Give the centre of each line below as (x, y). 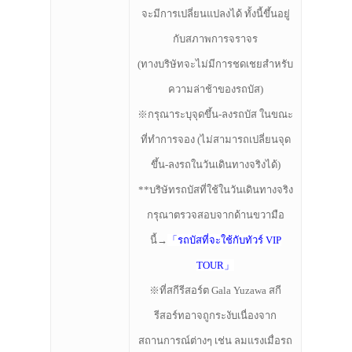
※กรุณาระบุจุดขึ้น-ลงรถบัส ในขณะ (215, 115)
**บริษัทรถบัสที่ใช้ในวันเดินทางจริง (215, 190)
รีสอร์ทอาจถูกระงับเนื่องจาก (215, 316)
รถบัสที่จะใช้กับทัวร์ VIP (229, 240)
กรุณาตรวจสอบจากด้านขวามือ (215, 215)
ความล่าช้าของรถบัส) (215, 90)
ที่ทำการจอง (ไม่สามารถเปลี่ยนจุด (215, 140)
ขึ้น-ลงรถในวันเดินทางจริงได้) (215, 165)
